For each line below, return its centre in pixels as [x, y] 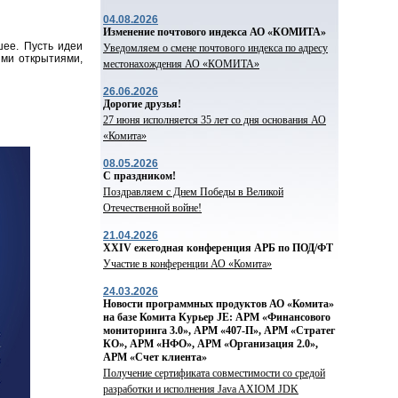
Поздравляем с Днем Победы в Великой [193, 192]
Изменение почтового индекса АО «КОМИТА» [215, 32]
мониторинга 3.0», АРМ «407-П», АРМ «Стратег [219, 330]
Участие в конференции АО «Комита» [187, 264]
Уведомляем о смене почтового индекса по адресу [215, 48]
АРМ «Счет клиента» [155, 357]
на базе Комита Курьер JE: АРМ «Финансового [217, 317]
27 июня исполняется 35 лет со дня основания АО [215, 120]
